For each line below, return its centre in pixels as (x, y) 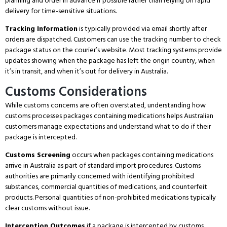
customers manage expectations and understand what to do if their (108, 126)
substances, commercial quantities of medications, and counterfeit (106, 186)
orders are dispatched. (39, 40)
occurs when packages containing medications (142, 155)
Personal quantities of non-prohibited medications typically (125, 197)
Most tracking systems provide (175, 50)
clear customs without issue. (47, 208)
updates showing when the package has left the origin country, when (110, 61)
